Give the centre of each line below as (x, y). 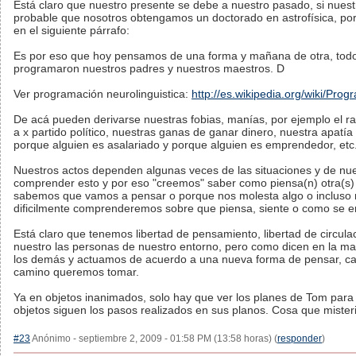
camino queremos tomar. (76, 272)
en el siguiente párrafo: (72, 30)
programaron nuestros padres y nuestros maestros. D (149, 68)
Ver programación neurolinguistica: (103, 94)
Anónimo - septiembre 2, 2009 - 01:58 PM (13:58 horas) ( (154, 339)
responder (300, 339)
